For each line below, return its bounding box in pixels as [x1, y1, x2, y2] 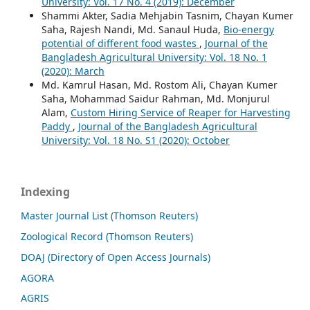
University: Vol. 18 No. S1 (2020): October [41, 133, 230, 147]
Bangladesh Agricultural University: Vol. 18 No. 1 [41, 50, 267, 64]
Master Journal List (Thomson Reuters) [21, 208, 198, 222]
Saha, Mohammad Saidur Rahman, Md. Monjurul [41, 91, 270, 105]
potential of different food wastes [41, 36, 199, 50]
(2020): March [41, 64, 104, 77]
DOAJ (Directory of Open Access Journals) [21, 250, 210, 264]
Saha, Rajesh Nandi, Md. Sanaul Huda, [41, 22, 224, 36]
